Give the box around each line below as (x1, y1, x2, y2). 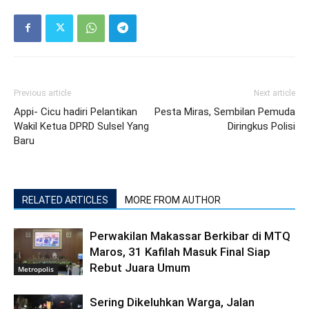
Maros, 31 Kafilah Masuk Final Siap (90, 244, 270, 259)
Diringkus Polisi (228, 119, 295, 132)
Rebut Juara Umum (90, 260, 190, 275)
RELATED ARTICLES (22, 194, 108, 206)
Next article (254, 88, 295, 98)
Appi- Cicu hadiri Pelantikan (14, 105, 137, 118)
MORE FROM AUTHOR (125, 194, 221, 206)
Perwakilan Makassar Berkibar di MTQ (90, 228, 290, 243)
